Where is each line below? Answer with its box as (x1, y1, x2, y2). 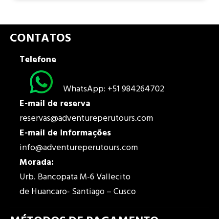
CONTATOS (10, 29, 71, 48)
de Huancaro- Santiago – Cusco (20, 185, 136, 199)
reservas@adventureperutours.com (20, 111, 153, 126)
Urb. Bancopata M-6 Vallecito (20, 170, 131, 185)
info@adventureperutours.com (20, 141, 138, 155)
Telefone (20, 53, 56, 67)
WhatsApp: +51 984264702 (63, 82, 165, 97)
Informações (60, 126, 111, 141)
